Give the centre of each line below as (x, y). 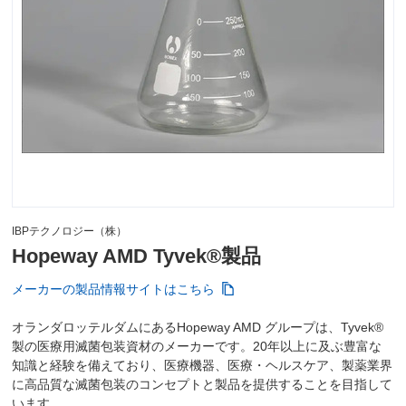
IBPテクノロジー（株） (70, 232)
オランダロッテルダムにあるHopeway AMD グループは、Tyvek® (198, 328)
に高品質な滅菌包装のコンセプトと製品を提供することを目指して (203, 385)
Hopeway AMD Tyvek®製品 (137, 256)
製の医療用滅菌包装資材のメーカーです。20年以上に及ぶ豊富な (197, 347)
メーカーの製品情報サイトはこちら (114, 290)
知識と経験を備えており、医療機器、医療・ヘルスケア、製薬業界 (203, 366)
